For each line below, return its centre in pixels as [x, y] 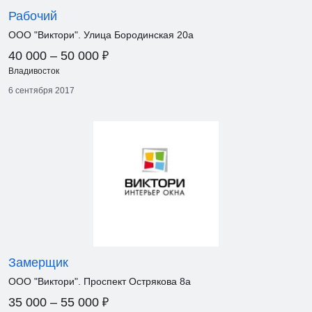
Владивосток [34, 71]
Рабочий [33, 16]
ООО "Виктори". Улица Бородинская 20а [101, 35]
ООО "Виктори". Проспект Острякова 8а [100, 281]
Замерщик [38, 263]
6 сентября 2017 [41, 91]
